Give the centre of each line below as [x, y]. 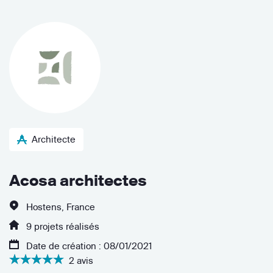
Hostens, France [59, 207]
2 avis [81, 260]
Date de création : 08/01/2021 [88, 246]
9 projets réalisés [62, 226]
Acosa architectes [78, 180]
